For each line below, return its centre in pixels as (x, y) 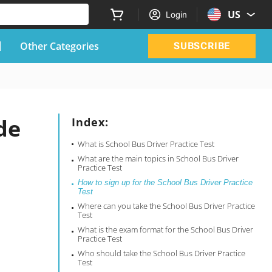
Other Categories (59, 46)
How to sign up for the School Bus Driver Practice (165, 182)
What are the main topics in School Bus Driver (158, 158)
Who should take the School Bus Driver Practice (162, 253)
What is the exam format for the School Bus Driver (166, 229)
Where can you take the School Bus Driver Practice (167, 206)
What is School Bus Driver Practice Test (146, 144)
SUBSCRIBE (202, 46)
